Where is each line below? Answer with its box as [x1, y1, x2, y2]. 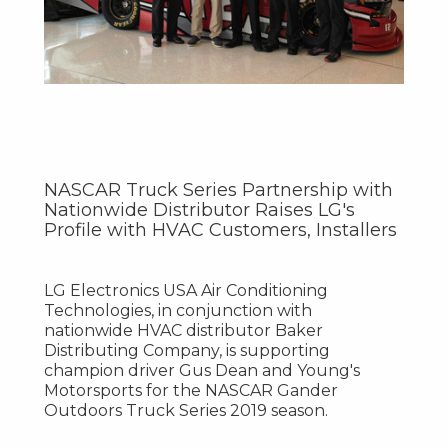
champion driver [43, 360, 179, 380]
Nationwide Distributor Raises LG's [43, 198, 355, 221]
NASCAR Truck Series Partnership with [43, 178, 393, 201]
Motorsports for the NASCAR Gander [43, 380, 338, 400]
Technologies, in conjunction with [43, 300, 312, 320]
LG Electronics [43, 280, 163, 300]
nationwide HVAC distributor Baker [43, 320, 323, 340]
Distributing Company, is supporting [43, 340, 330, 360]
